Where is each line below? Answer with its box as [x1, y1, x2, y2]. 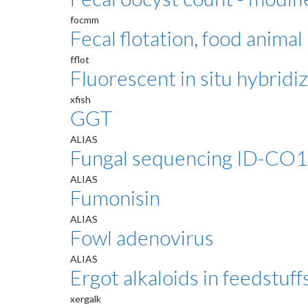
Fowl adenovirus [70, 225, 214, 250]
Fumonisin [70, 185, 160, 210]
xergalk [70, 293, 101, 305]
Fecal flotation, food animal [70, 25, 302, 50]
